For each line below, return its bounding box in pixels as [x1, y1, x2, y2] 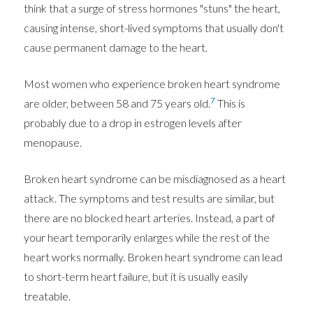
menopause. [24, 136, 82, 150]
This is [215, 96, 246, 110]
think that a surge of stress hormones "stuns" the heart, [24, 1, 281, 15]
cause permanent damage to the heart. [24, 41, 208, 54]
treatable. [24, 289, 71, 303]
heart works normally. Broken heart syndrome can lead [24, 250, 283, 264]
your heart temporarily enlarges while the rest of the [24, 231, 270, 245]
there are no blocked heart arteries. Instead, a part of [24, 211, 276, 225]
